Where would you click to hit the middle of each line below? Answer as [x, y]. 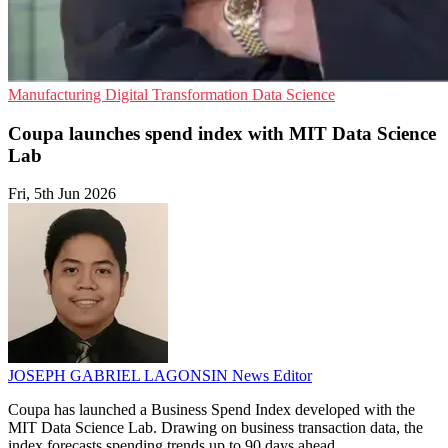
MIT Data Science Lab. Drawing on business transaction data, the [215, 428]
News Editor [272, 376]
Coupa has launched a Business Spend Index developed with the [211, 410]
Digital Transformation [178, 94]
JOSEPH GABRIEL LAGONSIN [120, 376]
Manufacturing [56, 94]
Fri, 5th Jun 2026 [62, 194]
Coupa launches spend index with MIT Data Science [222, 133]
